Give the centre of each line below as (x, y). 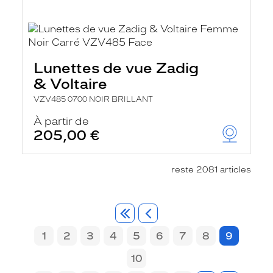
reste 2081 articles (211, 170)
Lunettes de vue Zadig (116, 68)
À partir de (61, 121)
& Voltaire (70, 84)
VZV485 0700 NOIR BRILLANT (93, 99)
